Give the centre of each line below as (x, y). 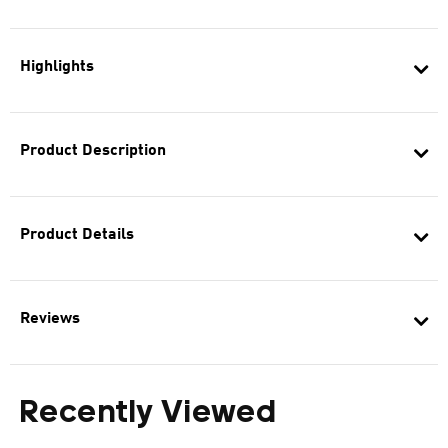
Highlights (57, 67)
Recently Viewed (148, 414)
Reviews (50, 319)
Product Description (93, 151)
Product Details (77, 235)
